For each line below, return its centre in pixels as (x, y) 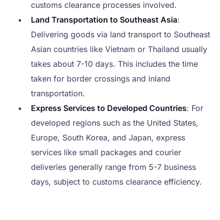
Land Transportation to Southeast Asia (104, 20)
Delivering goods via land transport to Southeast (121, 35)
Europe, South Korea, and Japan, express (108, 138)
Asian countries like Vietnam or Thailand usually (119, 49)
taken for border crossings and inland (101, 79)
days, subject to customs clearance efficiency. (116, 182)
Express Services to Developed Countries (109, 108)
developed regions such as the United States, (115, 123)
